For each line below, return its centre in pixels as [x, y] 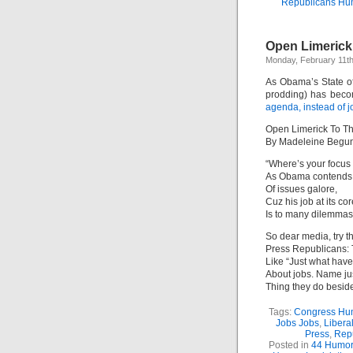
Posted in [290, 345]
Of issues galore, [301, 189]
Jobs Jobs [297, 323]
